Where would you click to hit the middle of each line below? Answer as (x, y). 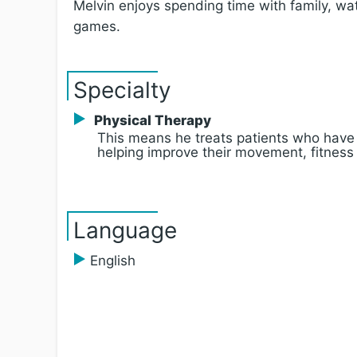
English (112, 261)
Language (125, 230)
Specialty (122, 90)
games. (97, 26)
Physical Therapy (152, 120)
